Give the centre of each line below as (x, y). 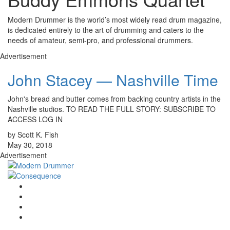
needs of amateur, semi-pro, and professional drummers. (100, 40)
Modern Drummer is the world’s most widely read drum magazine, (115, 20)
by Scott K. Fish (33, 135)
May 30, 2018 (30, 145)
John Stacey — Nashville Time (113, 80)
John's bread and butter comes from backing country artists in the (114, 99)
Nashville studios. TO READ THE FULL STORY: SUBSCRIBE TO (112, 109)
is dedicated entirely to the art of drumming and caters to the (106, 30)
